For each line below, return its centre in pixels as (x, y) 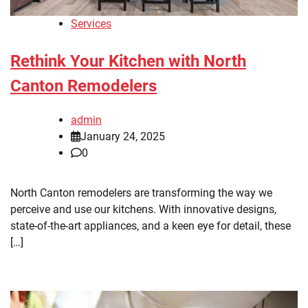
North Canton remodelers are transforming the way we (141, 193)
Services (91, 24)
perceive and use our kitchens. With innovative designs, (143, 210)
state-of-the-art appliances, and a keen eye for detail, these (151, 226)
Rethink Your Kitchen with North (128, 62)
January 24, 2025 (123, 137)
